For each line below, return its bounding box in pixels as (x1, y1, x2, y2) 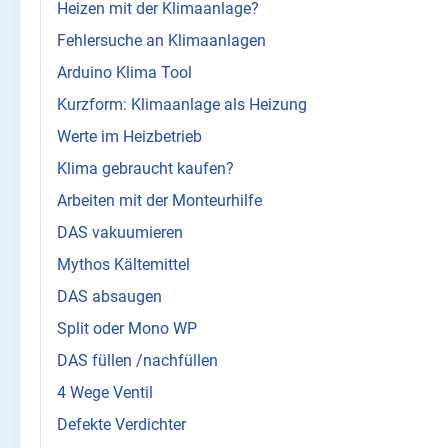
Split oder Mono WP (57, 319, 197, 339)
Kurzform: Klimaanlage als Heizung (57, 95, 307, 115)
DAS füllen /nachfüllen (57, 351, 218, 371)
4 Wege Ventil (57, 383, 153, 403)
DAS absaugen (57, 287, 162, 307)
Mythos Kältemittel (57, 255, 190, 275)
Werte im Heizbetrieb (57, 127, 202, 147)
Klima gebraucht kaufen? (57, 159, 234, 179)
